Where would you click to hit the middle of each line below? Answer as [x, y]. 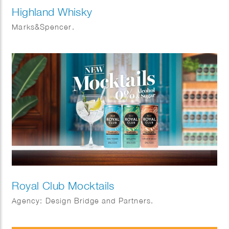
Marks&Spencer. [43, 27]
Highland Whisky [52, 12]
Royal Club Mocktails [63, 186]
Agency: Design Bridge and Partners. [83, 201]
